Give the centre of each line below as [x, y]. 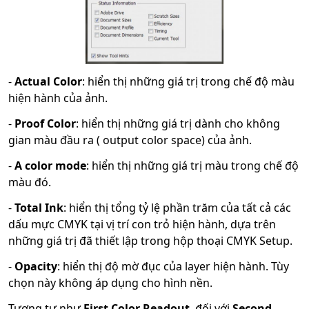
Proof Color [45, 124]
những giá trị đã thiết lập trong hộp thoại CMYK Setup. [150, 241]
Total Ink [39, 208]
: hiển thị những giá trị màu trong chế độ [192, 166]
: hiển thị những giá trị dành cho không [178, 124]
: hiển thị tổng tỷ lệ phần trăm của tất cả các [177, 208]
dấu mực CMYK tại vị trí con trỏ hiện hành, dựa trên [142, 225]
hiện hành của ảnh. [58, 98]
